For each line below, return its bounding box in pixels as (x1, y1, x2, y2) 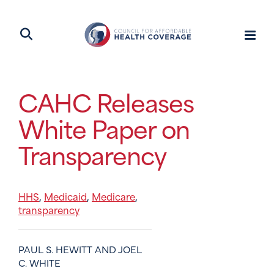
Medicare (92, 188, 135, 204)
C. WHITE (18, 256, 61, 270)
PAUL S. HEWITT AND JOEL (18, 242, 142, 256)
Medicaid (44, 188, 87, 204)
